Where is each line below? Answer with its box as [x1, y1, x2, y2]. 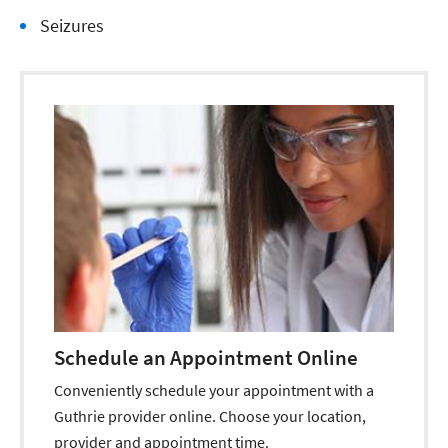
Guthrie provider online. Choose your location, [54, 405, 366, 426]
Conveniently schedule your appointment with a [54, 379, 374, 400]
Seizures [40, 14, 104, 37]
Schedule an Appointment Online [54, 343, 358, 371]
